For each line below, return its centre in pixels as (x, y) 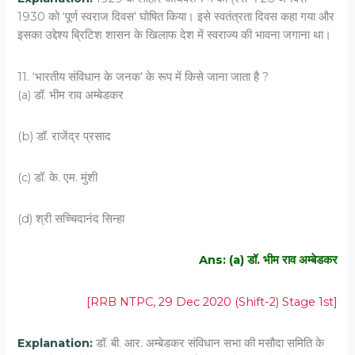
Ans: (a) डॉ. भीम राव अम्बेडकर (268, 260)
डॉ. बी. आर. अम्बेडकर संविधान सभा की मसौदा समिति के (210, 343)
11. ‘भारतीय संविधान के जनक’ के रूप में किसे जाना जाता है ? (143, 76)
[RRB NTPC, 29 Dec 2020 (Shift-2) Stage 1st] (212, 302)
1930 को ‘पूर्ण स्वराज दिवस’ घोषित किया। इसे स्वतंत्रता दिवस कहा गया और (176, 17)
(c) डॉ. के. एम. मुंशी (58, 177)
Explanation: (57, 343)
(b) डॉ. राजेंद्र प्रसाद (65, 136)
